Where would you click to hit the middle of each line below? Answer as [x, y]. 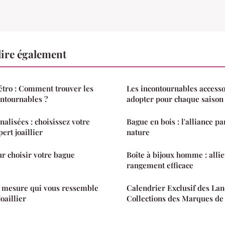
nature [138, 132]
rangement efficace [160, 165]
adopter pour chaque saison [175, 99]
